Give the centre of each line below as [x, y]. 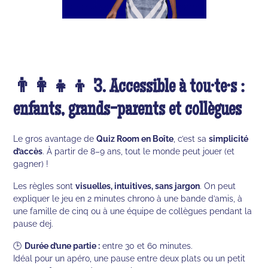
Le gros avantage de [55, 138]
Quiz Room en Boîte [135, 138]
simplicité [229, 138]
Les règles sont [45, 185]
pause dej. [33, 223]
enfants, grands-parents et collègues [128, 111]
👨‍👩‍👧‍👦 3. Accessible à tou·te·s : [129, 88]
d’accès [28, 151]
